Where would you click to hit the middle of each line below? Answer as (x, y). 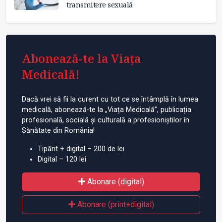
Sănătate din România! (58, 131)
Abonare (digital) (114, 182)
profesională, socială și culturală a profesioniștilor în (106, 120)
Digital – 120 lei (62, 160)
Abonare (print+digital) (114, 205)
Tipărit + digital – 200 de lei (81, 149)
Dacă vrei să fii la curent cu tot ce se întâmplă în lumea (110, 100)
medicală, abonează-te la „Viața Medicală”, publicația (107, 110)
